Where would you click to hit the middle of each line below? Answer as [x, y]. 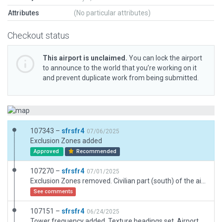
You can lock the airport [165, 58]
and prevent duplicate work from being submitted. [121, 78]
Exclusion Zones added [66, 141]
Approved [47, 151]
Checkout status [38, 35]
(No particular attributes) [112, 13]
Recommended [96, 151]
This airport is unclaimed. [85, 58]
